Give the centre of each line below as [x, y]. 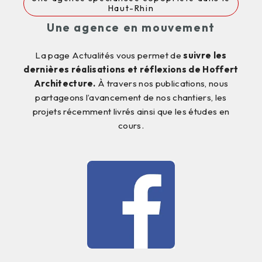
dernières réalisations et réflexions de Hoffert [131, 70]
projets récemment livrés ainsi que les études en [131, 112]
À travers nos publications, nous [163, 84]
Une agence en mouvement [131, 28]
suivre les [204, 56]
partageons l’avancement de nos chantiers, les [131, 98]
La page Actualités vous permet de [108, 56]
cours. [131, 126]
